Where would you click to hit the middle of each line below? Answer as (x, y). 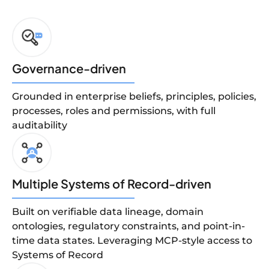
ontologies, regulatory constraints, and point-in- (128, 226)
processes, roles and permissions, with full (114, 110)
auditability (40, 125)
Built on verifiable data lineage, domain (108, 211)
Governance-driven (69, 68)
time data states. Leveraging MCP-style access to (132, 240)
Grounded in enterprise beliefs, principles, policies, (134, 96)
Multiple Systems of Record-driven (112, 183)
